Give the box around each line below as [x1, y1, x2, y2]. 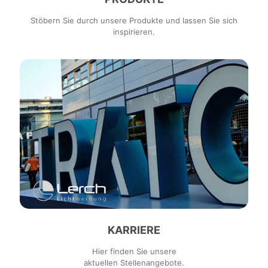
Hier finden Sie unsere [92, 246, 176, 256]
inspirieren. [113, 27, 155, 36]
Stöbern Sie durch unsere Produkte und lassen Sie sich [31, 16, 237, 25]
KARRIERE [108, 223, 160, 236]
